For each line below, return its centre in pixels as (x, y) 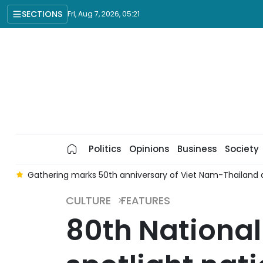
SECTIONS (42, 14)
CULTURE (88, 200)
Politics (104, 149)
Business (197, 149)
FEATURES (146, 200)
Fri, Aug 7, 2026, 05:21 (104, 14)
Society (242, 149)
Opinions (149, 149)
